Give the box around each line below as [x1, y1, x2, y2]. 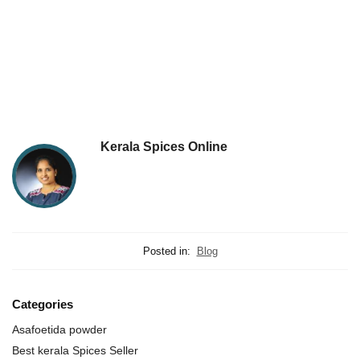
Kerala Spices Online [100, 140, 227, 154]
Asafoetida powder [12, 322, 107, 336]
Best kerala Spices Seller [12, 343, 138, 357]
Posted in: [142, 245, 190, 258]
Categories [12, 297, 73, 312]
